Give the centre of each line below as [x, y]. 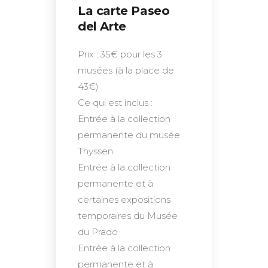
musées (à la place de [126, 70]
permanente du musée [129, 135]
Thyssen [95, 151]
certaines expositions [124, 200]
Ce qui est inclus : [115, 103]
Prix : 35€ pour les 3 [120, 54]
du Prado [98, 232]
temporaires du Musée [128, 216]
